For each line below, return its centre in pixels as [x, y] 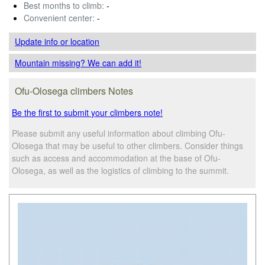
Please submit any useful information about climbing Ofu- [119, 133]
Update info [38, 41]
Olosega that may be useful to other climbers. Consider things [128, 145]
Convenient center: [59, 17]
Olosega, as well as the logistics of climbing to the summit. [121, 170]
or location [80, 41]
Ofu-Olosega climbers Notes [74, 91]
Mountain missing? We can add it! [78, 62]
